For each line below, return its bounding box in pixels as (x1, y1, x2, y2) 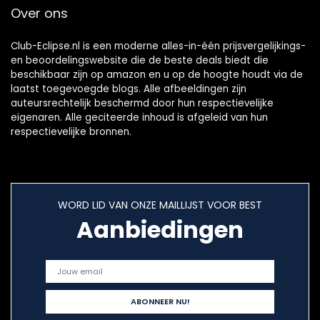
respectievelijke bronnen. (11, 125, 131, 139)
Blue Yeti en (28, 4, 93, 21)
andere (28, 19, 69, 36)
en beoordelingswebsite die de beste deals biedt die (11, 54, 269, 68)
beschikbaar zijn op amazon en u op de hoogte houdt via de (11, 68, 303, 82)
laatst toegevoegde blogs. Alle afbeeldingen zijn (11, 82, 246, 96)
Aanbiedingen (76, 214, 244, 246)
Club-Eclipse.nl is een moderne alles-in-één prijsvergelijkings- (11, 39, 306, 54)
